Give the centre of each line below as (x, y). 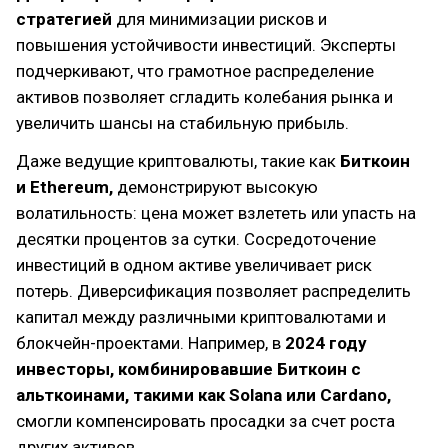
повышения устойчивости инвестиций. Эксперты (206, 45)
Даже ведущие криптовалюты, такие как (178, 161)
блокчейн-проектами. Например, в (150, 343)
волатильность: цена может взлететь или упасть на (216, 213)
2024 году (326, 343)
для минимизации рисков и (221, 19)
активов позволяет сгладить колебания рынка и (204, 97)
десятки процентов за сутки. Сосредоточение (196, 239)
